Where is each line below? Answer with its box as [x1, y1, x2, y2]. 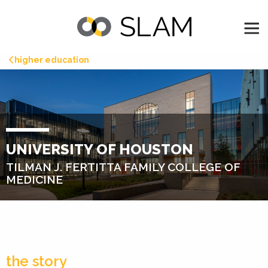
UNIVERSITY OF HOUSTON [6, 140, 193, 158]
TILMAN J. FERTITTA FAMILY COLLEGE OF [6, 160, 240, 173]
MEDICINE [6, 172, 63, 186]
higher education [14, 55, 89, 65]
